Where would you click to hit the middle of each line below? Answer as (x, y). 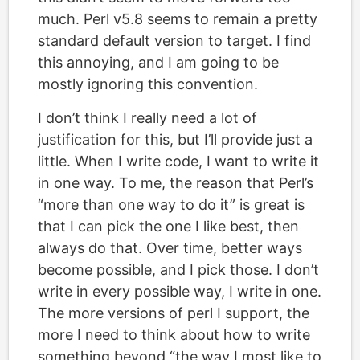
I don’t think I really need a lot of (147, 118)
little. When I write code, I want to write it (178, 161)
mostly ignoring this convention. (148, 84)
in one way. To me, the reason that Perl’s (176, 183)
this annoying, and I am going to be (158, 62)
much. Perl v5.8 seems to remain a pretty (178, 19)
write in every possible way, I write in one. (180, 291)
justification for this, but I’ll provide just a (175, 139)
